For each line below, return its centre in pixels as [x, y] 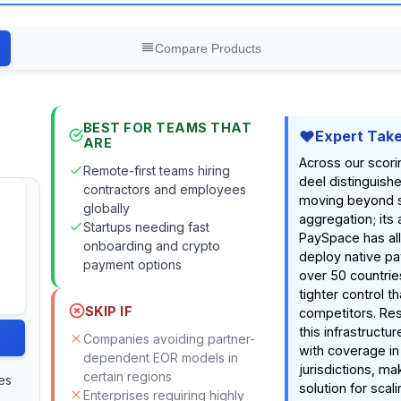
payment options [132, 264]
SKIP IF [109, 311]
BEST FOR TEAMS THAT [167, 128]
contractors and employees [164, 189]
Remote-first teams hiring [156, 171]
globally [106, 208]
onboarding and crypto [151, 246]
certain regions [127, 376]
